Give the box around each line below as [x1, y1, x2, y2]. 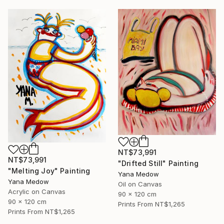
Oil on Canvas [118, 180, 162, 188]
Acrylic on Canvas [8, 187, 65, 196]
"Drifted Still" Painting [118, 159, 198, 168]
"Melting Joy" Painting [8, 166, 90, 175]
